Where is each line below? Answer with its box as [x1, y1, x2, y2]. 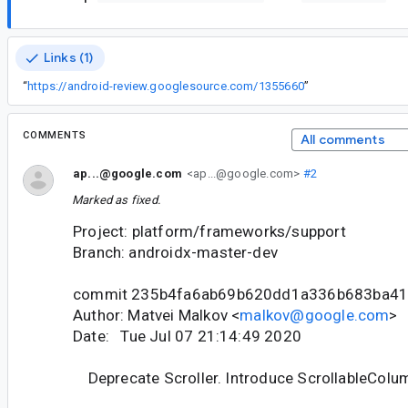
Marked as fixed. [72, 193, 160, 208]
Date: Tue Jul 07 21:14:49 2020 [73, 327, 301, 346]
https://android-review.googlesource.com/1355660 [27, 79, 304, 93]
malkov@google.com [240, 306, 390, 325]
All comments [300, 131, 385, 148]
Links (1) [44, 49, 94, 66]
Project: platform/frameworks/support [73, 222, 346, 241]
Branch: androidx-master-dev [73, 243, 279, 262]
